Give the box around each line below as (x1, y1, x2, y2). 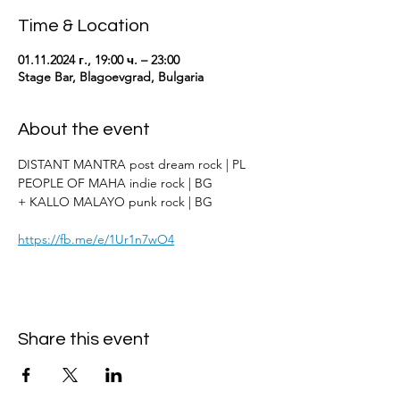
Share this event (18, 330, 150, 348)
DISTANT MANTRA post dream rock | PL (18, 156, 246, 172)
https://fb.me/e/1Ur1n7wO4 (18, 231, 174, 247)
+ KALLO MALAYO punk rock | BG (18, 194, 212, 210)
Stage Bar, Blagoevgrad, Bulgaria (18, 69, 204, 85)
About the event (18, 121, 150, 138)
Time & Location (18, 17, 149, 35)
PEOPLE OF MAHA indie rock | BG (18, 175, 212, 191)
